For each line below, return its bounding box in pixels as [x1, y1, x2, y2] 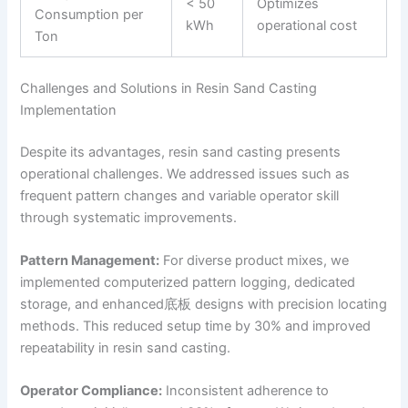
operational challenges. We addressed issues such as [20, 165, 351, 182]
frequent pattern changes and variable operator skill [20, 187, 340, 204]
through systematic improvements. [20, 209, 238, 226]
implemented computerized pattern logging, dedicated [20, 274, 356, 291]
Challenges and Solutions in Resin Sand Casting [20, 79, 318, 97]
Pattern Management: [20, 252, 160, 270]
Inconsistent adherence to [162, 382, 330, 400]
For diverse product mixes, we [159, 252, 350, 270]
